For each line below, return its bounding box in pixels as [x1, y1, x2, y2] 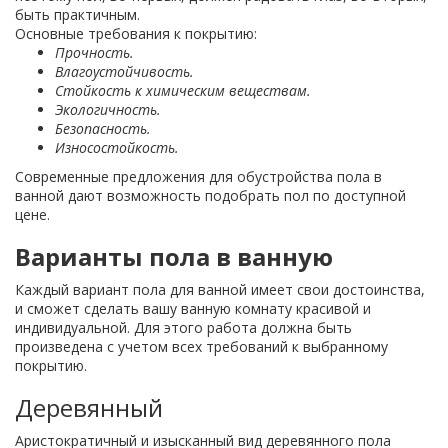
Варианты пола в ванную [15, 240, 333, 273]
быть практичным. [15, 5, 140, 24]
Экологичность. [55, 100, 161, 119]
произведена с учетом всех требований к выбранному [15, 337, 388, 356]
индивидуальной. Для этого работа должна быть [15, 318, 352, 337]
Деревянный [15, 391, 163, 424]
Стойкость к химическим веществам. [55, 81, 311, 100]
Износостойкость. [55, 138, 183, 157]
